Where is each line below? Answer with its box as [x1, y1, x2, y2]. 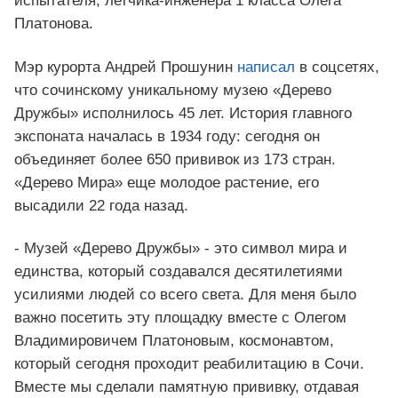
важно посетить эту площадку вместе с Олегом [14, 308, 346, 326]
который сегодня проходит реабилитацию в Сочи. [14, 354, 364, 372]
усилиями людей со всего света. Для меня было [14, 285, 356, 303]
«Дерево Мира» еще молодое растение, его [14, 173, 319, 191]
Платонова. [14, 15, 93, 33]
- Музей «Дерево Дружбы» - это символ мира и [14, 239, 347, 257]
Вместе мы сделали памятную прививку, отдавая [14, 378, 359, 395]
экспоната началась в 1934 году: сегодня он [14, 127, 320, 145]
